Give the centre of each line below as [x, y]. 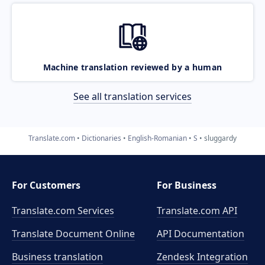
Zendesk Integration [203, 257]
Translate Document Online [73, 234]
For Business [187, 185]
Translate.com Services [63, 211]
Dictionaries [101, 138]
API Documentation [201, 234]
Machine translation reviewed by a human [132, 67]
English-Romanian [157, 138]
